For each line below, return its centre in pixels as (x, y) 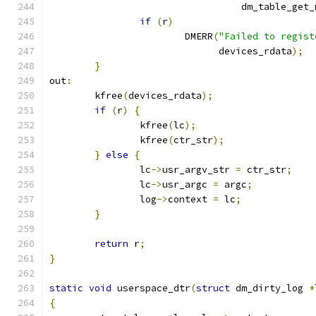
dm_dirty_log (269, 288)
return (111, 244)
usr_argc (188, 184)
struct (213, 288)
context (190, 199)
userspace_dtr (151, 288)
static (66, 288)
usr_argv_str (199, 170)
